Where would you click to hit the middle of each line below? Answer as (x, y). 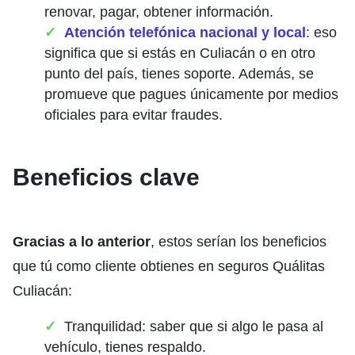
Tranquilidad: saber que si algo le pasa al (194, 327)
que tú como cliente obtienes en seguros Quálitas (169, 267)
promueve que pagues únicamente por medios (191, 95)
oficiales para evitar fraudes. (134, 115)
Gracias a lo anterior (82, 242)
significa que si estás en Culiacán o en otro (180, 53)
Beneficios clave (106, 177)
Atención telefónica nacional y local (185, 33)
